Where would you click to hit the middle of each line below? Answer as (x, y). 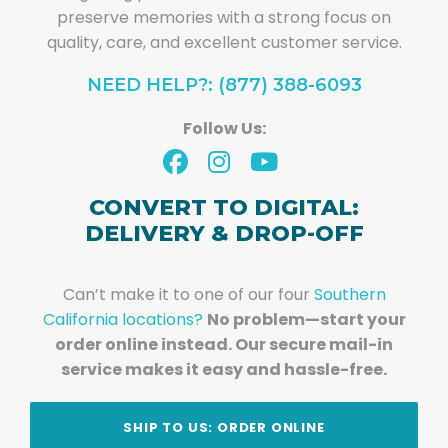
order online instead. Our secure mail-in (224, 345)
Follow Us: (224, 129)
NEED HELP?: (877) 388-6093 (224, 85)
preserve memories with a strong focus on (224, 18)
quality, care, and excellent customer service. (224, 43)
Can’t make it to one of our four (188, 295)
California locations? (122, 320)
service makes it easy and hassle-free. (224, 370)
